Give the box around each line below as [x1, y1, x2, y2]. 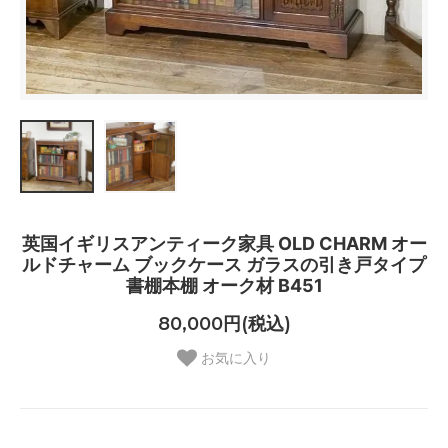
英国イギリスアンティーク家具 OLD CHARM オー [21, 233, 427, 255]
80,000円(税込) [157, 312, 291, 335]
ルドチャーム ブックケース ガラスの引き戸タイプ [22, 254, 426, 276]
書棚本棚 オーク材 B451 [125, 275, 323, 297]
